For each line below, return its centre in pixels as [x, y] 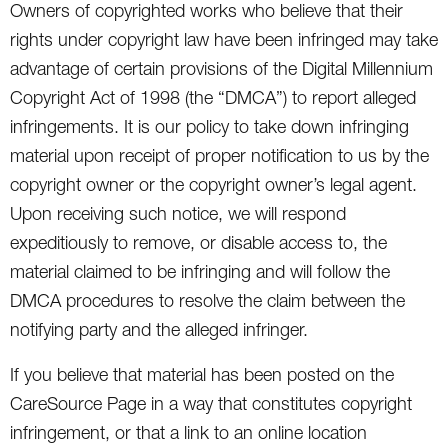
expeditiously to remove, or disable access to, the [198, 242]
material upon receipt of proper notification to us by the [219, 155]
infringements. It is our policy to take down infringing [209, 126]
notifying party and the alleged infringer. [159, 329]
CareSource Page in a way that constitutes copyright [211, 403]
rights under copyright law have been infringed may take [224, 39]
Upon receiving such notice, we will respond [178, 213]
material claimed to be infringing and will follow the [200, 271]
